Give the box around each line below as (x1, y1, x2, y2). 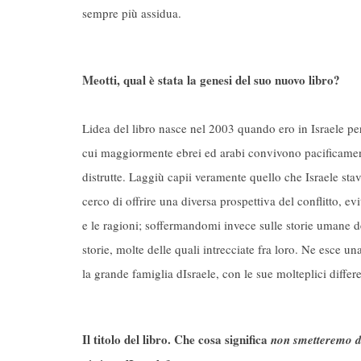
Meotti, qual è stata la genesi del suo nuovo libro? (82, 70, 340, 89)
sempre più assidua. (82, 5, 181, 21)
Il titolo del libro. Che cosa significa (82, 330, 271, 348)
